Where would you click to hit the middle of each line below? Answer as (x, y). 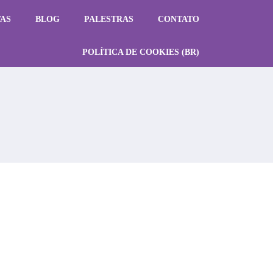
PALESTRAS (108, 19)
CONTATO (178, 19)
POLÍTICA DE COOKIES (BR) (140, 52)
